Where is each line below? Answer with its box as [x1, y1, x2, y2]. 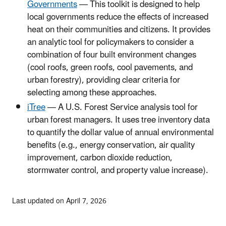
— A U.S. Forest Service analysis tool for [45, 98, 198, 117]
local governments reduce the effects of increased [27, 8, 208, 27]
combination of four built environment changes [27, 46, 196, 65]
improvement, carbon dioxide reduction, [27, 149, 173, 167]
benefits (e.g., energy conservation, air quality [27, 136, 195, 155]
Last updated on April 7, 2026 [12, 194, 106, 209]
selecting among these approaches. [27, 84, 159, 102]
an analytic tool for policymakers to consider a [27, 33, 194, 52]
